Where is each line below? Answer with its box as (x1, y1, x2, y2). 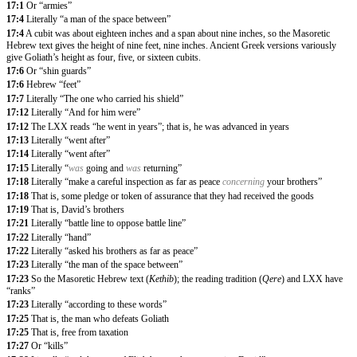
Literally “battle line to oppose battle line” (31, 218, 186, 229)
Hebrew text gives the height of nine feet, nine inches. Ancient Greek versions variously (6, 39, 336, 51)
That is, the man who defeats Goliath (31, 312, 169, 324)
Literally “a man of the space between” (26, 14, 171, 25)
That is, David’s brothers (31, 203, 124, 215)
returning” (141, 162, 182, 174)
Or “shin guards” (26, 65, 91, 77)
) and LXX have (281, 273, 343, 284)
